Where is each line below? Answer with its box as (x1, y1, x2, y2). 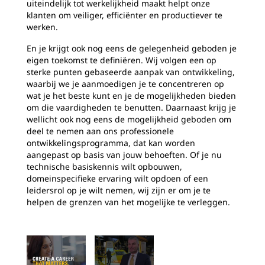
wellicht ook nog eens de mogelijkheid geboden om (27, 114, 231, 125)
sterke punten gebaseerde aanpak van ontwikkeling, (27, 66, 235, 77)
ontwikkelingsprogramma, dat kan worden (27, 137, 195, 148)
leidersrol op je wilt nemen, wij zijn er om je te (27, 185, 211, 196)
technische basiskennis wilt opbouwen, (27, 161, 182, 172)
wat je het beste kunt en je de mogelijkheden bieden (27, 90, 236, 101)
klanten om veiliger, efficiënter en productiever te (27, 9, 222, 21)
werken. (27, 21, 58, 33)
